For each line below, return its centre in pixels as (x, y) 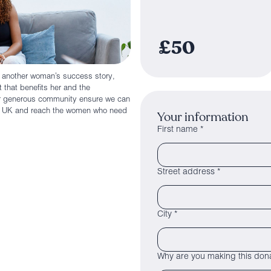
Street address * (189, 172)
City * (167, 215)
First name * (180, 130)
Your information (203, 117)
